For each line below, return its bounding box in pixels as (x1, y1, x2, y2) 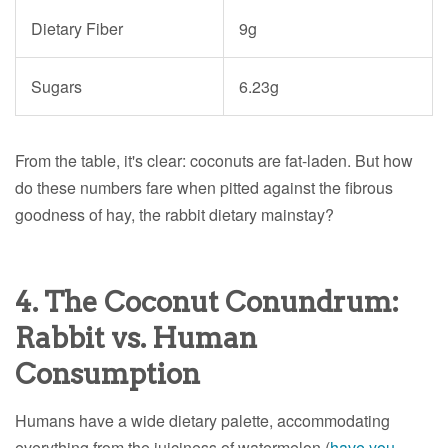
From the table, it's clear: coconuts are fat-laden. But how (15, 149, 413, 173)
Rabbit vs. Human (15, 321, 257, 356)
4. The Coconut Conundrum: (15, 285, 399, 320)
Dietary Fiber (31, 17, 123, 41)
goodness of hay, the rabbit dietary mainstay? (15, 203, 334, 227)
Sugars (31, 75, 82, 99)
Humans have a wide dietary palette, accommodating (15, 409, 390, 433)
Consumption (15, 357, 200, 392)
